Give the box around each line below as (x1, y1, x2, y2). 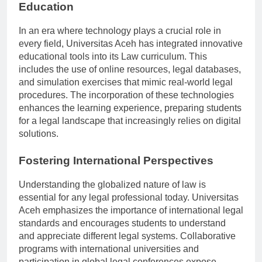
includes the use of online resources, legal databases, (19, 75, 241, 85)
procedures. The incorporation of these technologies (19, 101, 234, 111)
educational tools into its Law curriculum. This (19, 62, 207, 73)
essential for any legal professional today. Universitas (19, 202, 239, 213)
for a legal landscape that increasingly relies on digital (19, 126, 241, 137)
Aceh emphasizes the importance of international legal (19, 215, 243, 226)
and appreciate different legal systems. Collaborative (19, 241, 236, 251)
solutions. (19, 139, 58, 150)
